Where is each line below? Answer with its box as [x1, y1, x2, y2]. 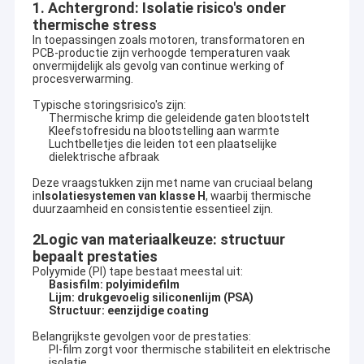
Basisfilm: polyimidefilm [48, 278, 180, 292]
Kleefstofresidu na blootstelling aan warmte [48, 124, 279, 138]
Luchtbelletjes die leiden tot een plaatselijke [48, 137, 277, 151]
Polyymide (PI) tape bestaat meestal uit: [32, 265, 243, 279]
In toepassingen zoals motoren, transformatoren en [32, 33, 305, 47]
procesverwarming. [32, 72, 133, 86]
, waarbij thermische [205, 189, 311, 203]
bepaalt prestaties [32, 248, 158, 266]
